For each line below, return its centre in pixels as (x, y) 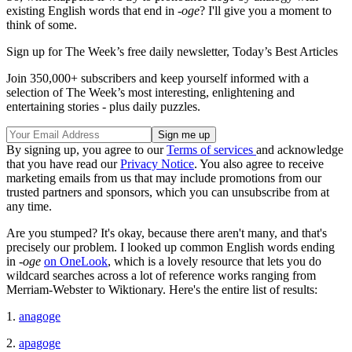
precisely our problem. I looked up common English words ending (170, 247)
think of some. (42, 24)
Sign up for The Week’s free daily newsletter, (119, 51)
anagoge (40, 316)
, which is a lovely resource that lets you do (214, 261)
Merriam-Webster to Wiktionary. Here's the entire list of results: (162, 289)
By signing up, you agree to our (86, 149)
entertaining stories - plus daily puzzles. (103, 106)
